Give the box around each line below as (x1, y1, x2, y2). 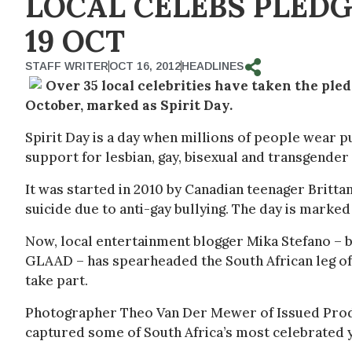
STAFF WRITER (25, 60, 108, 72)
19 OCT (25, 22, 125, 60)
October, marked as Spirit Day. (25, 97, 233, 114)
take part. (25, 272, 88, 289)
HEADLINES (181, 60, 244, 72)
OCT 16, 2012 (109, 60, 181, 72)
